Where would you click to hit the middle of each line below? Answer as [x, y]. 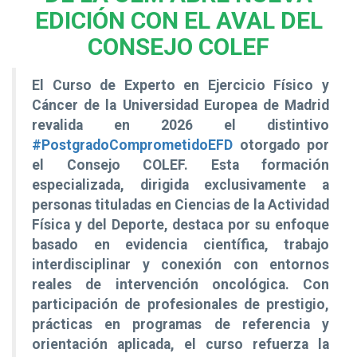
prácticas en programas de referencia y [180, 324]
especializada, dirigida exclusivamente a [180, 184]
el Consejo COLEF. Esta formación [180, 165]
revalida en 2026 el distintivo [180, 125]
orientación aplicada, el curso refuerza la [180, 344]
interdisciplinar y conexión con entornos [180, 264]
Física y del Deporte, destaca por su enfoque [180, 224]
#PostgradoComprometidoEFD [132, 145]
